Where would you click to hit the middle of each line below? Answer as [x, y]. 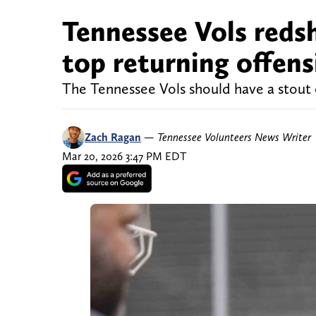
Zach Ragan [113, 138]
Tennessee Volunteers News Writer [234, 138]
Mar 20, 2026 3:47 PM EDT [124, 157]
